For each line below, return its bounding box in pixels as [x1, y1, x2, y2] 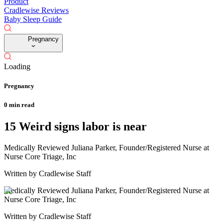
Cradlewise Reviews [4, 5, 69, 14]
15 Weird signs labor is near [4, 120, 147, 133]
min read [7, 101, 34, 109]
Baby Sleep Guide [4, 14, 62, 23]
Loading [4, 62, 30, 71]
